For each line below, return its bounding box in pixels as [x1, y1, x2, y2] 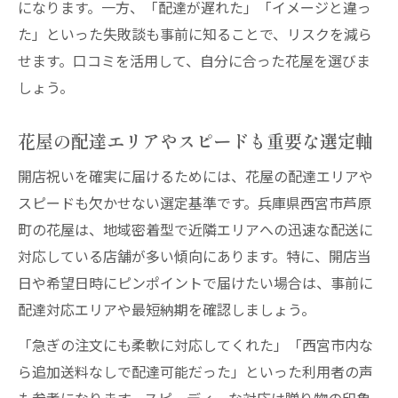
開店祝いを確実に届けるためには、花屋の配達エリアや [18, 165, 373, 187]
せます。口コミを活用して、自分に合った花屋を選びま [18, 50, 370, 71]
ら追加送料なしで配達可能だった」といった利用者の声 [18, 361, 373, 382]
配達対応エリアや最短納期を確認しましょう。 [18, 298, 315, 320]
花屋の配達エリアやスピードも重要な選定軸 [18, 127, 373, 154]
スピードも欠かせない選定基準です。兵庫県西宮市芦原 [18, 192, 371, 213]
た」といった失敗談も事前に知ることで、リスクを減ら [18, 23, 372, 44]
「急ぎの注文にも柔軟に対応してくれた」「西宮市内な [18, 334, 373, 355]
